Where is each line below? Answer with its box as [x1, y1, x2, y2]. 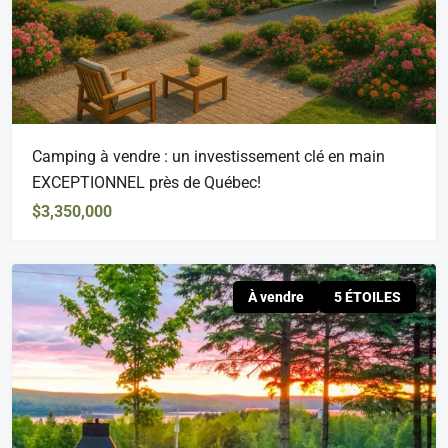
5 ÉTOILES [334, 288, 401, 305]
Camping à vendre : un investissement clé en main [32, 146, 385, 166]
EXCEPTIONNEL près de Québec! [32, 172, 261, 192]
